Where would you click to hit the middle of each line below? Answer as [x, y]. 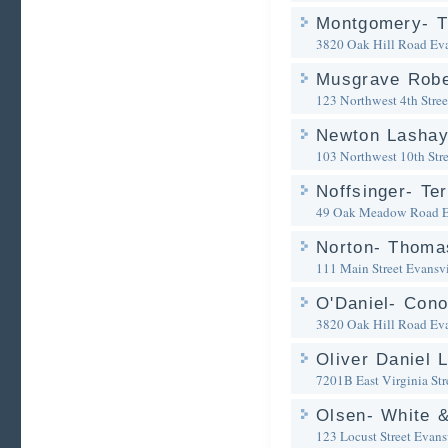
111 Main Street [359, 268]
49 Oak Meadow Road [377, 212]
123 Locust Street [363, 436]
